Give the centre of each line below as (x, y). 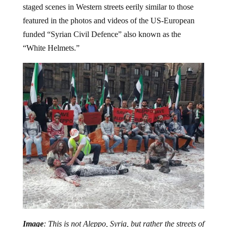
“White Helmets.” (51, 48)
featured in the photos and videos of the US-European (108, 20)
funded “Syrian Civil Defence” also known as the (102, 34)
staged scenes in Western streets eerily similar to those (108, 7)
